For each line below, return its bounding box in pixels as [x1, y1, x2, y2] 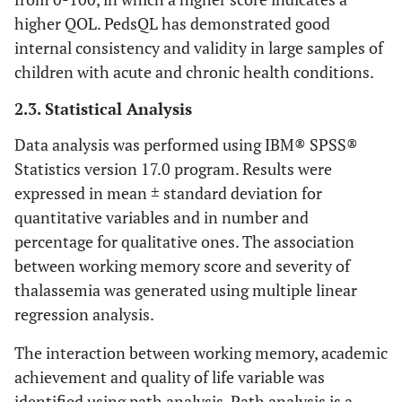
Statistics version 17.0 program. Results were [14, 158, 332, 179]
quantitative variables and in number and [14, 206, 309, 228]
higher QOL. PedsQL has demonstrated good [14, 13, 330, 34]
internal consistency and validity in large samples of [14, 37, 383, 58]
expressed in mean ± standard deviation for [14, 182, 322, 204]
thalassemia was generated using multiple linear [14, 279, 357, 301]
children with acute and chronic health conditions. [14, 61, 374, 83]
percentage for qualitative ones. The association [14, 231, 354, 252]
